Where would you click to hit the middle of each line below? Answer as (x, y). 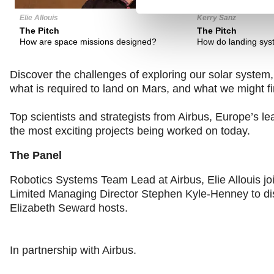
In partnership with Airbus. (73, 250)
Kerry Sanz (216, 18)
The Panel (36, 156)
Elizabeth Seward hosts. (69, 208)
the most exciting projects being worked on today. (130, 131)
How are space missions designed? (88, 42)
